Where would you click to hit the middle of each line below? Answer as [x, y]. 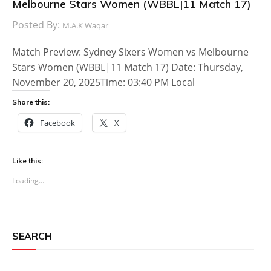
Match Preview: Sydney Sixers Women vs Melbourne [130, 52]
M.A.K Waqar [85, 25]
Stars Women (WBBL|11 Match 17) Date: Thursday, [128, 67]
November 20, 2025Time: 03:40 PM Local [103, 82]
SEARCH [32, 236]
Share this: [31, 102]
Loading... [28, 180]
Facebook [57, 122]
